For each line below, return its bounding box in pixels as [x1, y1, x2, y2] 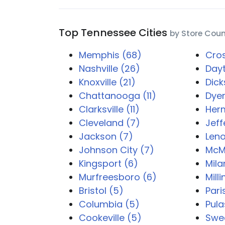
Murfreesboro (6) [79, 171, 157, 183]
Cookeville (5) [79, 211, 142, 224]
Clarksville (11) [79, 103, 140, 116]
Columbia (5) [79, 198, 140, 210]
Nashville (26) [79, 62, 140, 75]
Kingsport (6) [79, 157, 138, 170]
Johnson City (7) [79, 144, 154, 156]
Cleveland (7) [79, 117, 140, 129]
